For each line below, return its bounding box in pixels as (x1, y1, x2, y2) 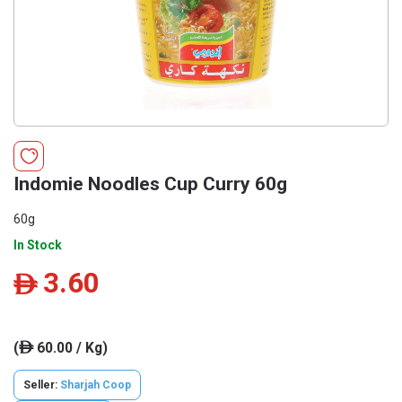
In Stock (13, 238, 62, 252)
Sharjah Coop (60, 379, 131, 391)
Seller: (23, 379, 60, 391)
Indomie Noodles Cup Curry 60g (13, 173, 287, 195)
